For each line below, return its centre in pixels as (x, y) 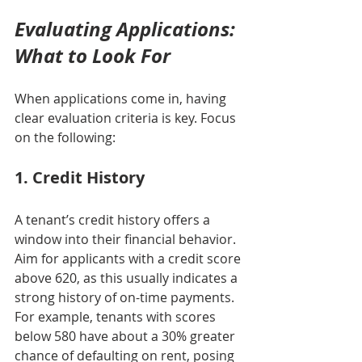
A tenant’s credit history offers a (114, 220)
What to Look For (93, 56)
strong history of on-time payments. (126, 298)
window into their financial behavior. (127, 240)
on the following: (65, 138)
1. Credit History (80, 178)
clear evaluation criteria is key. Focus (127, 118)
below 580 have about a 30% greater (126, 337)
